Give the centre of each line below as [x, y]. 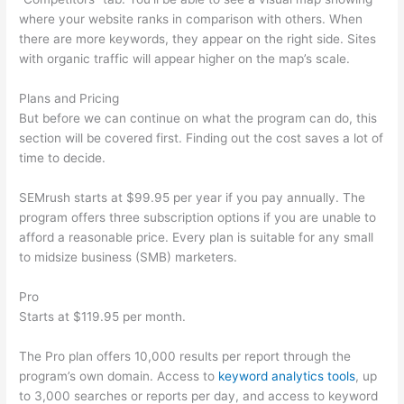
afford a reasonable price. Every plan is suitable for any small [197, 238]
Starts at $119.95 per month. [103, 316]
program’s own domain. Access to [119, 376]
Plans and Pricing [69, 99]
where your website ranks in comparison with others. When [191, 19]
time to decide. [63, 158]
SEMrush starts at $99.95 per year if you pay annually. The [193, 198]
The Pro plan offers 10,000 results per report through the [185, 356]
